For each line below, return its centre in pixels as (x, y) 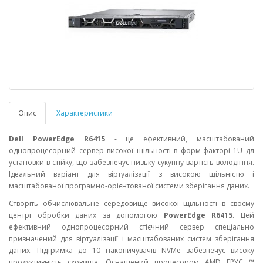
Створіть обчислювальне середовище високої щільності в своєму (131, 203)
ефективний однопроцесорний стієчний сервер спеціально (131, 227)
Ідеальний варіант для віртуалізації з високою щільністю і (131, 174)
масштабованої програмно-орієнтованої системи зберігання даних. (129, 186)
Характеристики (85, 113)
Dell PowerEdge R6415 (57, 139)
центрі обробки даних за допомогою (86, 215)
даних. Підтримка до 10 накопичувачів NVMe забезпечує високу (131, 250)
